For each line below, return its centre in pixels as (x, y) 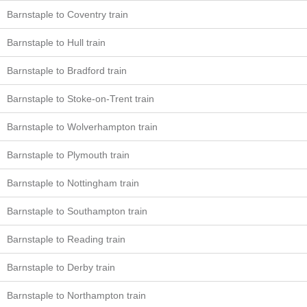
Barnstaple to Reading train (66, 239)
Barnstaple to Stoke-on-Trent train (81, 99)
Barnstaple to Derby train (61, 267)
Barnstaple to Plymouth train (68, 155)
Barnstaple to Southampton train (77, 211)
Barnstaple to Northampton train (76, 295)
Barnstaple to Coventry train (67, 14)
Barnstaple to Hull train (56, 42)
